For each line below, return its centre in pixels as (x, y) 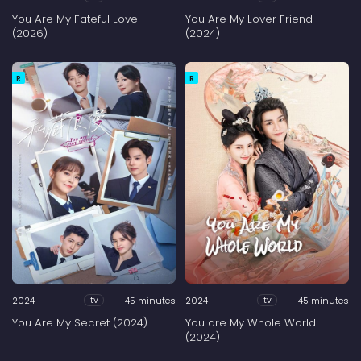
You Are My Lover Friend (249, 19)
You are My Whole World (251, 323)
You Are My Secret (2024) (80, 323)
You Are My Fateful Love (75, 19)
